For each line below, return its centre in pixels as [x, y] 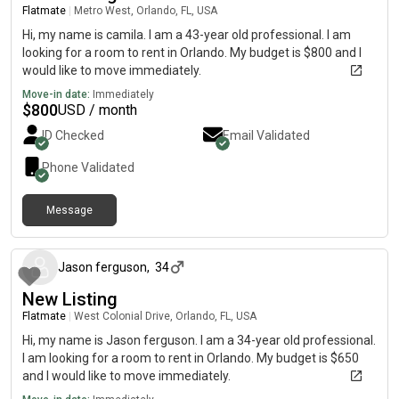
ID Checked [73, 135]
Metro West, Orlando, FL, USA [146, 11]
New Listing [70, 299]
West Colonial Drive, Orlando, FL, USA [165, 316]
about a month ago [334, 225]
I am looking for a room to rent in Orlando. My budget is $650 [191, 358]
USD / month [98, 110]
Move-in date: [56, 94]
